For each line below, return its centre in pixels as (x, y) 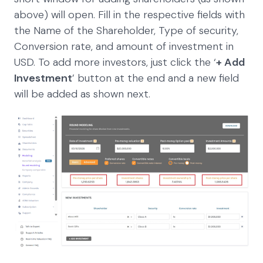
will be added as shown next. (82, 94)
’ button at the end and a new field (156, 78)
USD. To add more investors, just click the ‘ (115, 62)
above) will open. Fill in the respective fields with (129, 14)
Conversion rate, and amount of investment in (124, 46)
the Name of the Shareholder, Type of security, (126, 30)
